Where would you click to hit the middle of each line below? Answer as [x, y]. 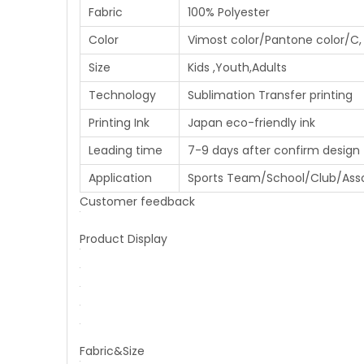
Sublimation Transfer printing [270, 95]
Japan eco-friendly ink [251, 123]
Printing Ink [119, 123]
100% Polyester [229, 12]
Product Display [123, 239]
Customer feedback [137, 201]
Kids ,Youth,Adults [237, 67]
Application [120, 178]
